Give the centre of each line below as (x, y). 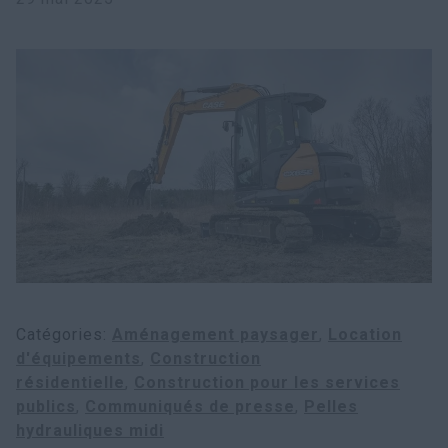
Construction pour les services (267, 382)
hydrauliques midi (90, 430)
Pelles (331, 406)
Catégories (59, 334)
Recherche (90, 16)
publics (46, 406)
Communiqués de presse (190, 406)
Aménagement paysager (215, 334)
